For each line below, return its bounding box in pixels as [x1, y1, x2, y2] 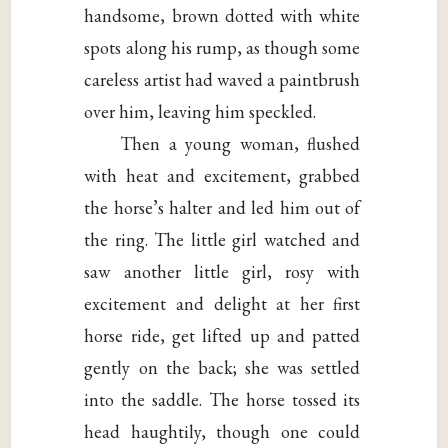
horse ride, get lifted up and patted [84, 323, 361, 347]
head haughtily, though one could [84, 419, 361, 443]
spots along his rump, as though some [84, 35, 361, 59]
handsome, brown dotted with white [84, 3, 361, 27]
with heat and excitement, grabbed [84, 163, 361, 187]
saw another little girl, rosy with [84, 259, 361, 283]
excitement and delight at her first [84, 291, 361, 315]
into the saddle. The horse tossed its [84, 387, 361, 411]
